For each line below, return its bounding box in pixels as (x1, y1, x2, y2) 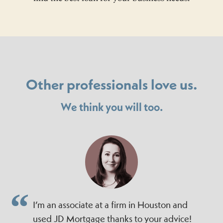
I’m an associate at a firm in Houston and (32, 198, 188, 211)
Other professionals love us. (26, 75, 197, 94)
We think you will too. (60, 100, 163, 115)
